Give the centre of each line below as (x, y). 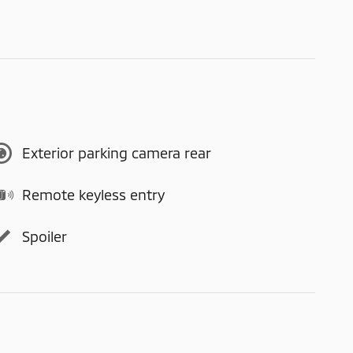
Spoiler (45, 236)
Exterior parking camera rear (117, 153)
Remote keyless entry (93, 195)
